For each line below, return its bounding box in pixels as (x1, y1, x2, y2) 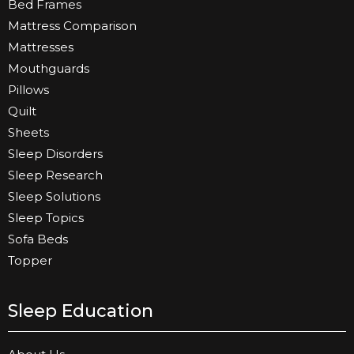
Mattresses (8, 40, 73, 55)
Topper (8, 253, 52, 269)
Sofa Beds (8, 232, 68, 247)
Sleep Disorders (8, 146, 103, 162)
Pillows (8, 82, 49, 98)
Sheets (8, 125, 49, 141)
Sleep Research (8, 168, 103, 183)
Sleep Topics (8, 210, 84, 226)
